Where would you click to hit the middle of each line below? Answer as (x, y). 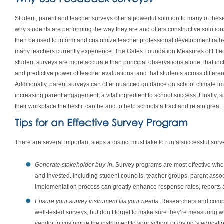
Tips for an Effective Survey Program (101, 122)
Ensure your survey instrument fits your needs (97, 201)
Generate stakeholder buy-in (74, 165)
